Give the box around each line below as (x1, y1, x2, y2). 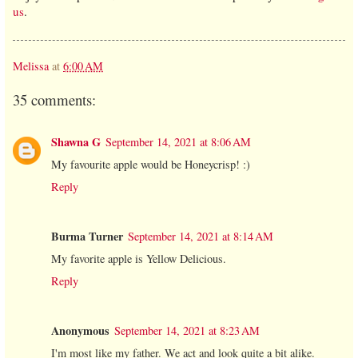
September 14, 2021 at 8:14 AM (128, 228, 273, 244)
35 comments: (13, 89, 96, 110)
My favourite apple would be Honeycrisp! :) (51, 156, 250, 172)
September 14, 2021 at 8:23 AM (114, 322, 260, 338)
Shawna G (51, 133, 101, 150)
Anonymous (51, 321, 109, 339)
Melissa (13, 58, 49, 74)
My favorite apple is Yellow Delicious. (51, 250, 226, 266)
